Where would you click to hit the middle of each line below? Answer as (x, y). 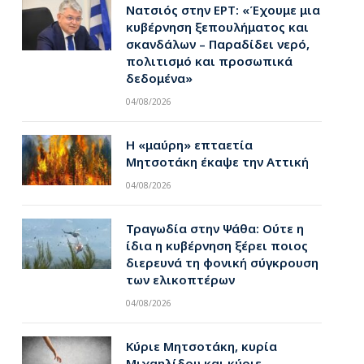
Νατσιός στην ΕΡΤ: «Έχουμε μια (223, 10)
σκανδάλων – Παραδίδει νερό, (217, 44)
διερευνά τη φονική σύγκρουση (222, 262)
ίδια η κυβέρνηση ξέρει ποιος (217, 245)
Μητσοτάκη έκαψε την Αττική (217, 162)
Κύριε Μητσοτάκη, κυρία (201, 346)
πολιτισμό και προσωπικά (209, 61)
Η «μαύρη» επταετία (189, 145)
